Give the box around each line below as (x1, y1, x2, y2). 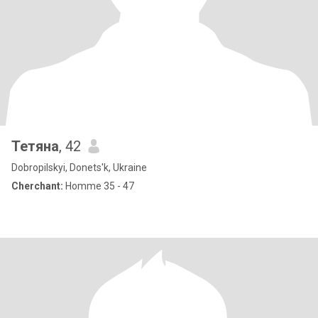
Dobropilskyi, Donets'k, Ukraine (11, 162, 147, 173)
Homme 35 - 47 (63, 180, 134, 192)
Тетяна (11, 138, 59, 155)
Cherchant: (11, 180, 63, 192)
